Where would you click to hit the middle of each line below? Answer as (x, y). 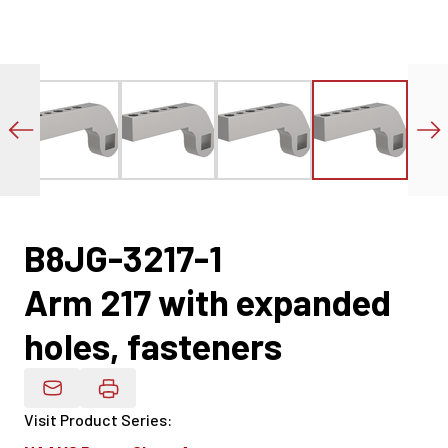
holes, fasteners (153, 345)
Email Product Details (130, 398)
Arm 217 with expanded (207, 301)
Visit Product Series (95, 419)
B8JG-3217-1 (123, 257)
